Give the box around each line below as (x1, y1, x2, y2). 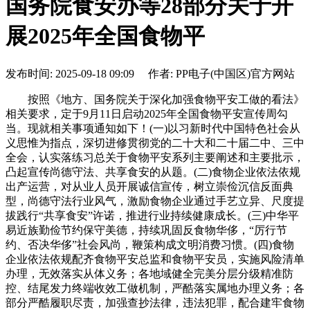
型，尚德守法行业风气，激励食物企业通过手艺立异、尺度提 (6, 194, 304, 207)
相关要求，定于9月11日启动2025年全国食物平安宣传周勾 (6, 107, 288, 120)
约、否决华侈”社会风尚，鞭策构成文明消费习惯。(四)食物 (6, 238, 294, 250)
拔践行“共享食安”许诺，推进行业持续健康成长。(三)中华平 (6, 209, 299, 221)
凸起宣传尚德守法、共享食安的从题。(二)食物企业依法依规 (6, 165, 300, 178)
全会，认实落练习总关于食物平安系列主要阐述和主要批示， (6, 151, 304, 163)
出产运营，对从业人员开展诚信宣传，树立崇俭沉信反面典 (6, 180, 293, 192)
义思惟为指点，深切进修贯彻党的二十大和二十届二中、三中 (6, 136, 304, 149)
